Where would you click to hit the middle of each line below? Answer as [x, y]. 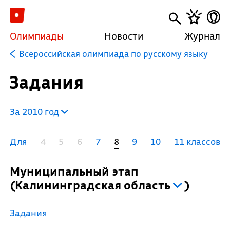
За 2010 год [35, 112]
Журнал [203, 36]
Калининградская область [92, 185]
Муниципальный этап [79, 171]
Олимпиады [36, 36]
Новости [124, 36]
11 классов [197, 141]
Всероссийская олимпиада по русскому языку [113, 54]
